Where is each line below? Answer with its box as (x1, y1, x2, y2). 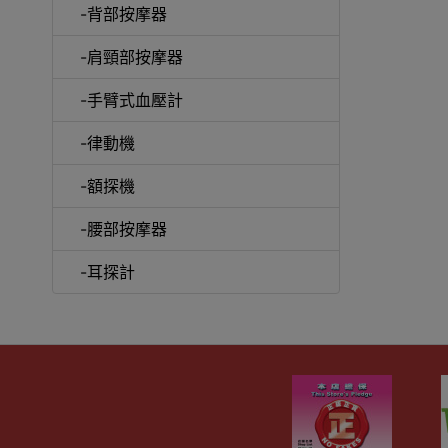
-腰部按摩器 (80, 218, 167, 239)
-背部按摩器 (80, 3, 167, 24)
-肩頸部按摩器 (80, 46, 183, 67)
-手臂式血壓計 (80, 89, 183, 110)
